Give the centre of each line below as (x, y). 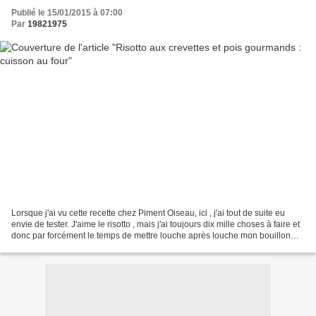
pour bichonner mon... (53, 247)
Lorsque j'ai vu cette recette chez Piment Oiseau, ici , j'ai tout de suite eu (148, 213)
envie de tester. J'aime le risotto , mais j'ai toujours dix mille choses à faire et (156, 224)
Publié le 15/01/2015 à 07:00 (67, 13)
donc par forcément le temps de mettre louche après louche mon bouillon (151, 235)
